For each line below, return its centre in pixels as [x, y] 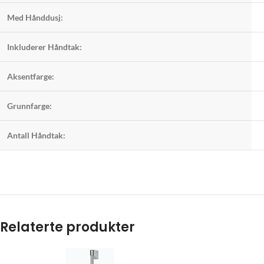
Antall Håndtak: [36, 136]
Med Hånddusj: [35, 18]
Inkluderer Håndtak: [44, 47]
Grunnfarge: [29, 106]
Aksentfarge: [31, 77]
